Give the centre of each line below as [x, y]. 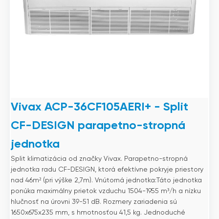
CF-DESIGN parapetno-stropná [98, 126]
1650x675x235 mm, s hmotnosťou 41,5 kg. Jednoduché [98, 213]
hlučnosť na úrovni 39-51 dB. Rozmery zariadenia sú [94, 202]
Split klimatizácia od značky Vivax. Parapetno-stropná [99, 159]
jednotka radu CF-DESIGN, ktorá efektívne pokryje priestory [107, 170]
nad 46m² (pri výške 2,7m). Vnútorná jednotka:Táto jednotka [106, 181]
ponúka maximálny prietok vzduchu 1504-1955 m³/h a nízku [106, 191]
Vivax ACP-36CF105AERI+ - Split [99, 107]
